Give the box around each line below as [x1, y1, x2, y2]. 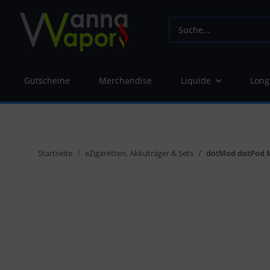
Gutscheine [24, 75, 70, 87]
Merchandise [99, 75, 152, 87]
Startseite [38, 148, 72, 159]
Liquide [181, 75, 211, 87]
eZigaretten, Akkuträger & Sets [85, 148, 193, 159]
